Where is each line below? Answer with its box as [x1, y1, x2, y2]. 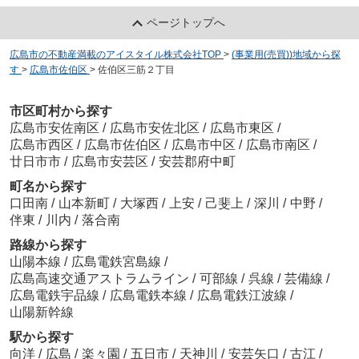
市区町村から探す [9, 103, 112, 118]
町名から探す [9, 179, 87, 193]
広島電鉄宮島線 [71, 254, 164, 268]
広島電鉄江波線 [196, 288, 290, 302]
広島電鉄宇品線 [9, 288, 103, 302]
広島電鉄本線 [109, 288, 190, 302]
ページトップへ [147, 16, 226, 30]
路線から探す [9, 237, 87, 252]
